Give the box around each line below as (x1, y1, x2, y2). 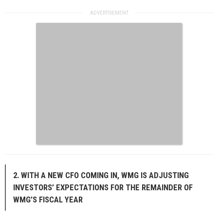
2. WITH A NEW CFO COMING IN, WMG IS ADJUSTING (13, 170, 189, 180)
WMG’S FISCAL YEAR (13, 194, 83, 204)
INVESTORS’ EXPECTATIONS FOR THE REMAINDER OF (13, 182, 193, 192)
